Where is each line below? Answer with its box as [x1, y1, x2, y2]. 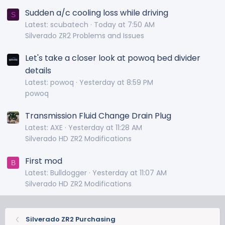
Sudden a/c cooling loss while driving [25, 7, 168, 19]
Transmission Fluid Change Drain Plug [25, 110, 171, 122]
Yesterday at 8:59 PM [79, 77, 153, 88]
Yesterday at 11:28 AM [68, 123, 142, 133]
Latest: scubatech [25, 20, 88, 30]
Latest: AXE [25, 123, 63, 133]
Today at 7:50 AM [94, 20, 155, 30]
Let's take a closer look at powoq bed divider [25, 52, 200, 64]
